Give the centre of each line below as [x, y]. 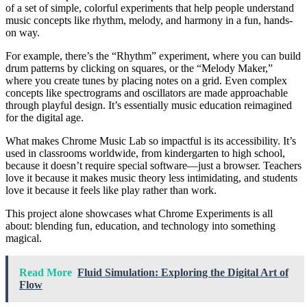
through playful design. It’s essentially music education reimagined [149, 105]
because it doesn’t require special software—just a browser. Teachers [153, 165]
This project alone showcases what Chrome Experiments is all [139, 213]
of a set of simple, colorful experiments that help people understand [150, 8]
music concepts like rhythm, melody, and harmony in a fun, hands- [149, 20]
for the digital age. [45, 117]
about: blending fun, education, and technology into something [140, 225]
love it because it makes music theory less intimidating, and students [151, 177]
